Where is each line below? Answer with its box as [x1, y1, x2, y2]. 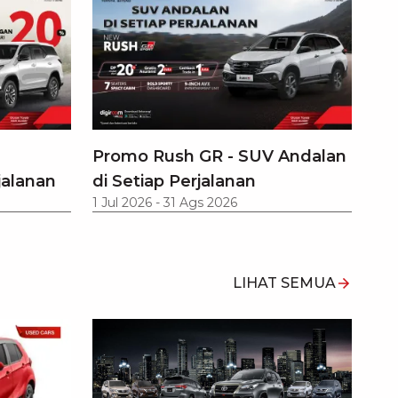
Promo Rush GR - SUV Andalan [92, 146, 346, 166]
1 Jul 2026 [92, 194, 152, 211]
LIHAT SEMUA [233, 274, 336, 291]
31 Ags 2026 [163, 194, 237, 211]
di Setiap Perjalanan [92, 171, 256, 191]
